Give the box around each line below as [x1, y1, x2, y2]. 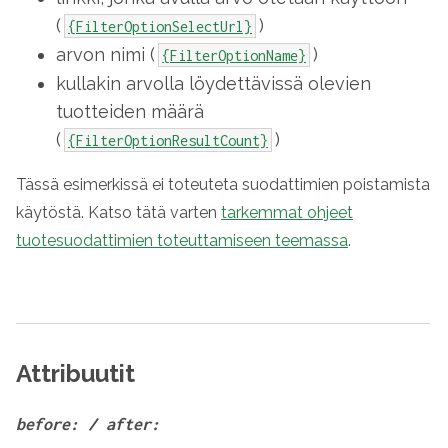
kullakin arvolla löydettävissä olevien [56, 73, 371, 94]
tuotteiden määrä [56, 101, 204, 122]
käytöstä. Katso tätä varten [16, 203, 221, 222]
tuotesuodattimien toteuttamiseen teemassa [16, 231, 348, 250]
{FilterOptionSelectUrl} [68, 18, 252, 35]
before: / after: [16, 415, 160, 433]
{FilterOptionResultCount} [68, 132, 268, 149]
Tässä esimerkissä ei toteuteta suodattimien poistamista [16, 175, 430, 194]
